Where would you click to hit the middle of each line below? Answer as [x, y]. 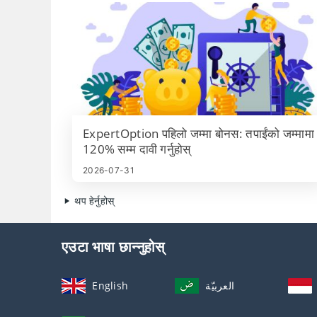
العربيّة [220, 286]
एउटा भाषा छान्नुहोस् [113, 247]
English [110, 286]
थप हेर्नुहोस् [93, 201]
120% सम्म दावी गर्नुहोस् [137, 149]
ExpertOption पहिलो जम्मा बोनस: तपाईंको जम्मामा [198, 133]
